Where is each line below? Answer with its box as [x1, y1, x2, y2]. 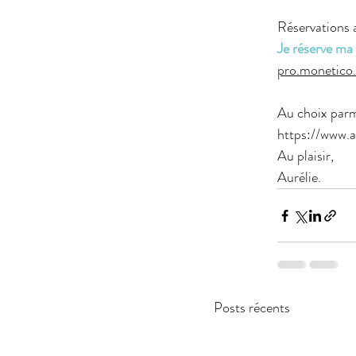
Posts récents [214, 297, 290, 319]
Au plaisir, [277, 145, 334, 167]
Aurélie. [277, 167, 321, 188]
